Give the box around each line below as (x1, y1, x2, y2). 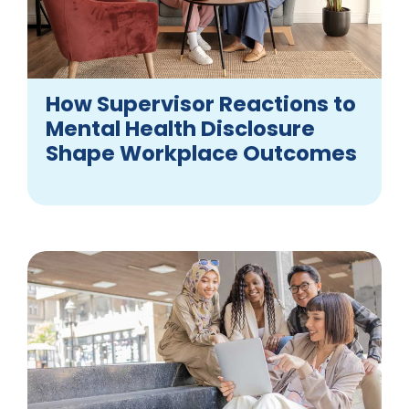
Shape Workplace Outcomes (46, 138, 362, 168)
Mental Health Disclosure (46, 113, 315, 143)
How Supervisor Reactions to (46, 89, 356, 119)
